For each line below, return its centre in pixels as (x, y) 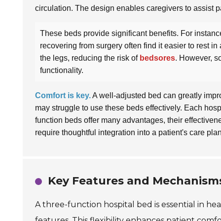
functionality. (62, 70)
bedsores (157, 58)
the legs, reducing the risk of (90, 58)
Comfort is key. (63, 95)
